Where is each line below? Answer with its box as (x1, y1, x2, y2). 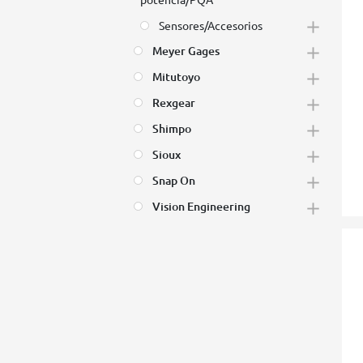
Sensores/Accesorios (159, 17, 263, 32)
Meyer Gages (152, 42, 220, 58)
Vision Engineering (152, 198, 251, 214)
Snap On (152, 172, 196, 188)
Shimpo (152, 120, 192, 136)
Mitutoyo (152, 68, 201, 84)
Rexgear (152, 94, 196, 110)
